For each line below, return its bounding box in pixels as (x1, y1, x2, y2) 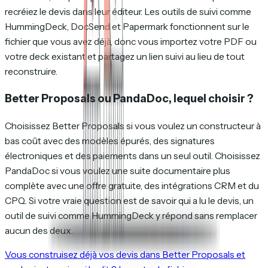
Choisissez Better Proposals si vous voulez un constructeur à (5, 120, 261, 132)
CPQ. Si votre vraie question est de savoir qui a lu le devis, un (5, 194, 254, 206)
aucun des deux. (5, 224, 73, 236)
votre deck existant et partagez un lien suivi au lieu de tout (5, 51, 245, 63)
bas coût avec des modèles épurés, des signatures (5, 135, 215, 147)
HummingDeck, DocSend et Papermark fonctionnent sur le (5, 21, 249, 33)
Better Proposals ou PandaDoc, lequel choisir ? (5, 92, 254, 106)
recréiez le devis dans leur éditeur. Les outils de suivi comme (5, 6, 251, 18)
